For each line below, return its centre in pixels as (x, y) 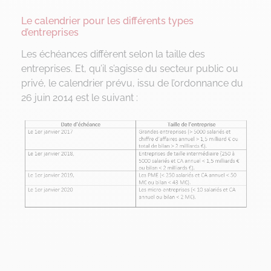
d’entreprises (50, 32)
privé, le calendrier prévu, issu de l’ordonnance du (132, 83)
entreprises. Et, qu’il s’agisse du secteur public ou (130, 68)
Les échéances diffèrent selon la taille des (113, 54)
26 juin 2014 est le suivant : (80, 97)
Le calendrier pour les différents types (107, 21)
